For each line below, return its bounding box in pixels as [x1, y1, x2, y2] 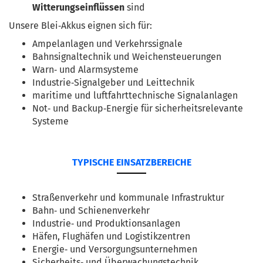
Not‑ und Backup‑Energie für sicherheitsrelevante [32, 103, 243, 114]
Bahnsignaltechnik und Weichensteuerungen [32, 51, 221, 62]
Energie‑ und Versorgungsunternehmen [32, 244, 197, 255]
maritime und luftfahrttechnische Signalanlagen [32, 90, 238, 101]
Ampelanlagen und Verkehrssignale [32, 38, 183, 49]
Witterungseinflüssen [32, 2, 124, 13]
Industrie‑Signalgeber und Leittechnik [32, 77, 194, 88]
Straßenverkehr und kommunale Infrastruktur [32, 192, 224, 203]
